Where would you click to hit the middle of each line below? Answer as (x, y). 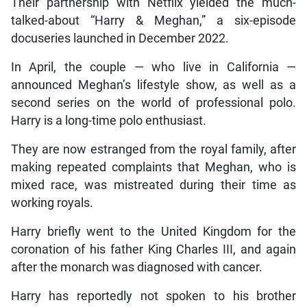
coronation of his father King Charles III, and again (153, 250)
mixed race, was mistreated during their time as (153, 185)
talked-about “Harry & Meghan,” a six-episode (153, 21)
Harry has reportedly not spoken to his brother (153, 296)
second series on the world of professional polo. (153, 103)
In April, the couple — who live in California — (153, 67)
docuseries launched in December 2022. (120, 39)
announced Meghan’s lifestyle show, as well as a (153, 85)
